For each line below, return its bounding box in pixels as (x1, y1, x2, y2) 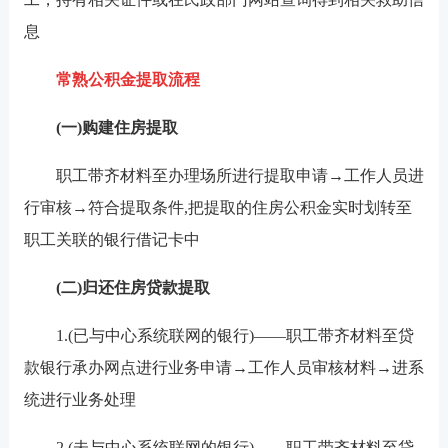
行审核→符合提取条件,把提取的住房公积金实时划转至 (23, 199, 412, 216)
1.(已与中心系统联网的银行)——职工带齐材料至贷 (23, 327, 414, 344)
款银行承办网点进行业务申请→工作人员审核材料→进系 (23, 359, 424, 376)
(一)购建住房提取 (55, 119, 178, 136)
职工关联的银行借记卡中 (23, 231, 200, 248)
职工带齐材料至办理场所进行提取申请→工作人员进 (23, 167, 424, 184)
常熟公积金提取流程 (55, 71, 200, 88)
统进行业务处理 (23, 391, 136, 408)
